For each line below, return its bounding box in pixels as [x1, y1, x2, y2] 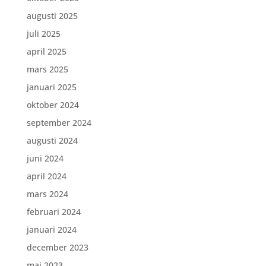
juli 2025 [26, 28, 61, 39]
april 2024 [26, 170, 66, 182]
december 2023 [26, 242, 88, 253]
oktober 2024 [26, 99, 79, 110]
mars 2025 [26, 64, 68, 75]
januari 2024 [26, 224, 77, 235]
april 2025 [26, 46, 66, 57]
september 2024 [26, 117, 91, 128]
